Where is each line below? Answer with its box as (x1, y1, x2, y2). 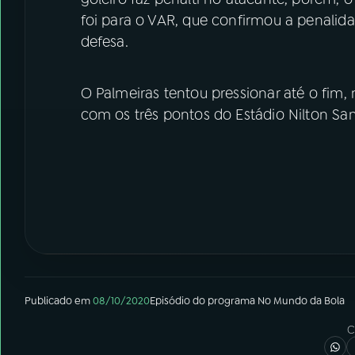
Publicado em (25, 293, 90, 307)
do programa (190, 293, 258, 307)
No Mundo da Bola (258, 293, 345, 307)
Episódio (150, 293, 190, 307)
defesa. (80, 32, 128, 52)
